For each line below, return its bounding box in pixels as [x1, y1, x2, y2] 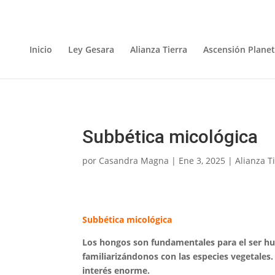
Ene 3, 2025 [179, 155, 226, 166]
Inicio [29, 44, 52, 55]
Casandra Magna [99, 155, 169, 166]
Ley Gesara [68, 44, 114, 55]
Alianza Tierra [130, 44, 187, 55]
